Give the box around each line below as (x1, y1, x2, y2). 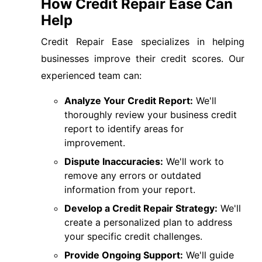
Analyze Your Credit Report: (64, 95, 193, 106)
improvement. (64, 137, 125, 149)
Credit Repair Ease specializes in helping (41, 36, 244, 47)
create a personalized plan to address (64, 216, 232, 228)
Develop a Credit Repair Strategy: (64, 202, 218, 214)
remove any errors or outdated (64, 170, 201, 181)
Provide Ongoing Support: (64, 249, 183, 261)
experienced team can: (41, 70, 142, 81)
